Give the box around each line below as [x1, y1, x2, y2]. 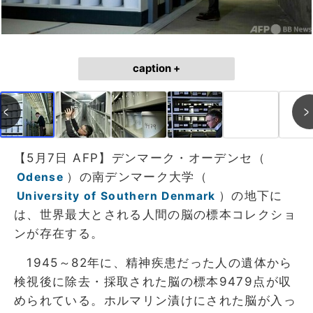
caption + [133, 61, 180, 75]
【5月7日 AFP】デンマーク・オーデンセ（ [14, 150, 265, 165]
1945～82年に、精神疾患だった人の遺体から [14, 255, 293, 270]
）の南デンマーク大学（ [66, 169, 208, 184]
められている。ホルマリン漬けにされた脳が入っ [14, 293, 296, 307]
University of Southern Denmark [17, 189, 216, 203]
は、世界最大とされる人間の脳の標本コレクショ [14, 207, 296, 221]
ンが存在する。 [14, 226, 104, 240]
